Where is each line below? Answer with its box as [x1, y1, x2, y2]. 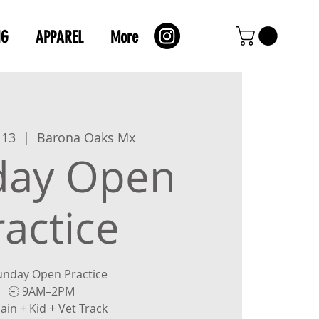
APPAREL [36, 28, 83, 47]
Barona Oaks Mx [37, 129, 136, 147]
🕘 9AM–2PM [7, 283, 75, 300]
